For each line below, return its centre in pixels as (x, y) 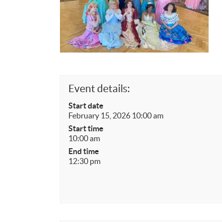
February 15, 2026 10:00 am (116, 115)
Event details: (99, 88)
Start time (86, 128)
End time (84, 151)
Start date (86, 106)
